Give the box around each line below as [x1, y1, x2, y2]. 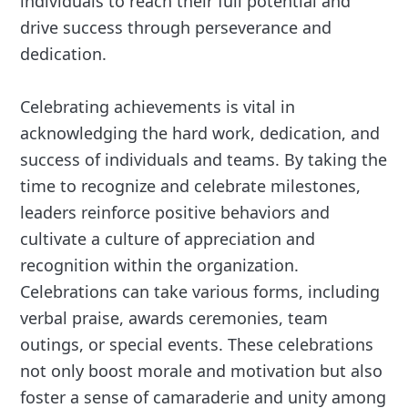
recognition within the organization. [20, 254, 300, 277]
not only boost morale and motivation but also [20, 360, 383, 382]
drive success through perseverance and [20, 16, 332, 39]
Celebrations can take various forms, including [20, 280, 381, 303]
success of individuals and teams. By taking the [20, 148, 388, 171]
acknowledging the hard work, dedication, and [20, 122, 381, 145]
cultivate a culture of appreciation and [20, 228, 316, 250]
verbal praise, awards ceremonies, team [20, 307, 329, 330]
